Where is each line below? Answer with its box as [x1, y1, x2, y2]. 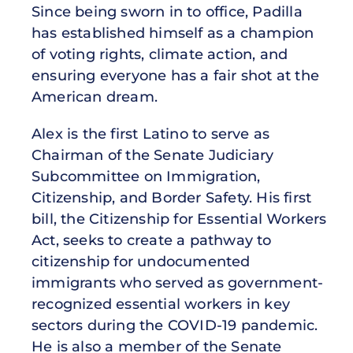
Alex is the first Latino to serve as [32, 124, 270, 143]
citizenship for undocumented [32, 252, 251, 270]
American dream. [32, 87, 158, 106]
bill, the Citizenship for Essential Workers [32, 210, 327, 228]
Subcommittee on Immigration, [32, 167, 261, 185]
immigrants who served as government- [32, 273, 324, 292]
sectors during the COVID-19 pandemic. [32, 316, 318, 334]
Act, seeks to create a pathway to [32, 231, 272, 249]
